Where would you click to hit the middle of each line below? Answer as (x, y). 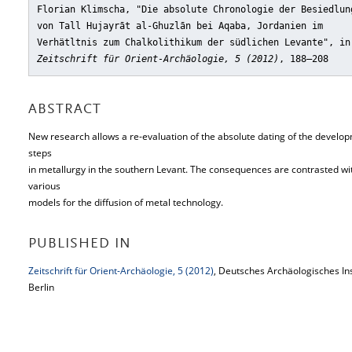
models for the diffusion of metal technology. (126, 202)
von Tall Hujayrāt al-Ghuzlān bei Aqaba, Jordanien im (180, 26)
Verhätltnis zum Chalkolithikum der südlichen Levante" (183, 42)
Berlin (41, 287)
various (44, 186)
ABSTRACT (65, 110)
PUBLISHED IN (80, 244)
